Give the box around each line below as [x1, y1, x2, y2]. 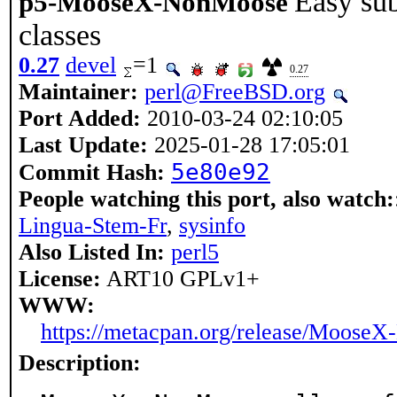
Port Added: [19, 105, 141, 131]
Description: [19, 350, 141, 376]
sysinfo [179, 213, 245, 238]
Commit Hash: [19, 160, 165, 185]
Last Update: [19, 132, 148, 158]
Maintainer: [19, 79, 138, 105]
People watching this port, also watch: [19, 186, 394, 212]
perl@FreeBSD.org [144, 79, 325, 105]
